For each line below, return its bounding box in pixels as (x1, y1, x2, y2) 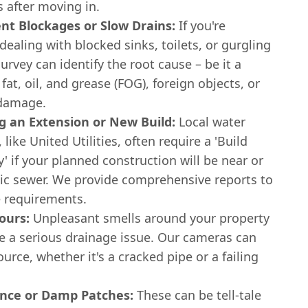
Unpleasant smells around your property (30, 210, 269, 226)
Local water (175, 113, 245, 130)
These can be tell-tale (133, 287, 261, 303)
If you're (175, 17, 225, 34)
